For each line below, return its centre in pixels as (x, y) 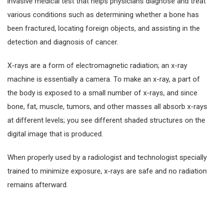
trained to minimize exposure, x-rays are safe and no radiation (107, 171)
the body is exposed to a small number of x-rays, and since (102, 93)
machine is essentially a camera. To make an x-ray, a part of (104, 79)
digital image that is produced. (55, 134)
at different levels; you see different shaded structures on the (106, 120)
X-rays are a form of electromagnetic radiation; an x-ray (97, 65)
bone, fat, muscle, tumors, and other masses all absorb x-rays (107, 106)
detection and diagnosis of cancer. (63, 42)
